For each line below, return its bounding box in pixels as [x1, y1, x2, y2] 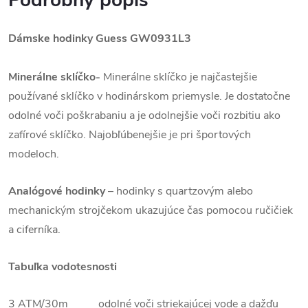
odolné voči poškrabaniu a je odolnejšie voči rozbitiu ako [8, 108, 280, 124]
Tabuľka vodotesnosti [8, 259, 117, 275]
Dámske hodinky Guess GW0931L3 [8, 31, 191, 47]
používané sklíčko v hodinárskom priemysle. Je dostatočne [8, 89, 290, 104]
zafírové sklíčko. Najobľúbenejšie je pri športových [8, 127, 251, 143]
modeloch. [8, 146, 59, 162]
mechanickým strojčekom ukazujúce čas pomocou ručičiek [8, 203, 293, 219]
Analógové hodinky [8, 184, 105, 199]
